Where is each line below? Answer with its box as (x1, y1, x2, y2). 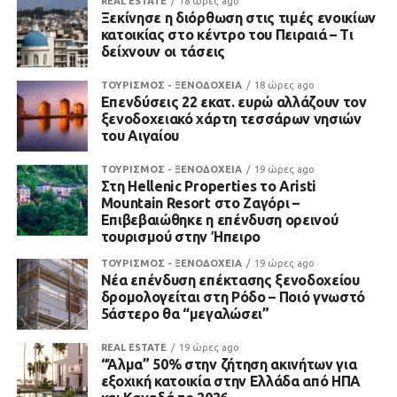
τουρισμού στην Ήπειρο (100, 229, 261, 245)
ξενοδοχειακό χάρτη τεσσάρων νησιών (100, 111, 362, 128)
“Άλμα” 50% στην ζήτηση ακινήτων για (100, 356, 357, 373)
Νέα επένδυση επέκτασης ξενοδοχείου (100, 272, 360, 289)
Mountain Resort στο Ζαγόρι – (100, 195, 300, 212)
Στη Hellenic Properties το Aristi (100, 178, 317, 195)
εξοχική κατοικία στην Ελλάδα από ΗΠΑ (100, 373, 362, 390)
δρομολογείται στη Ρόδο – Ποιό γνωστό (100, 289, 366, 306)
